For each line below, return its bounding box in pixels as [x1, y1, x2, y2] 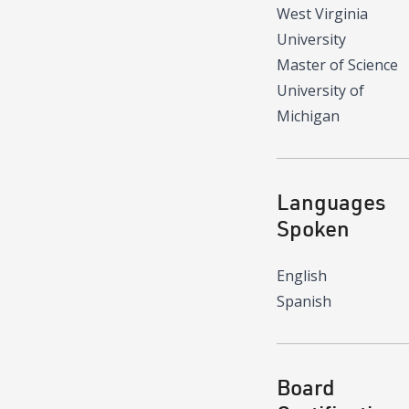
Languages [277, 186, 386, 215]
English [277, 265, 327, 286]
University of [277, 79, 364, 100]
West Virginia [277, 3, 368, 24]
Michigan [277, 105, 340, 126]
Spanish [277, 290, 331, 311]
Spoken [277, 213, 350, 242]
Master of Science [277, 54, 398, 75]
